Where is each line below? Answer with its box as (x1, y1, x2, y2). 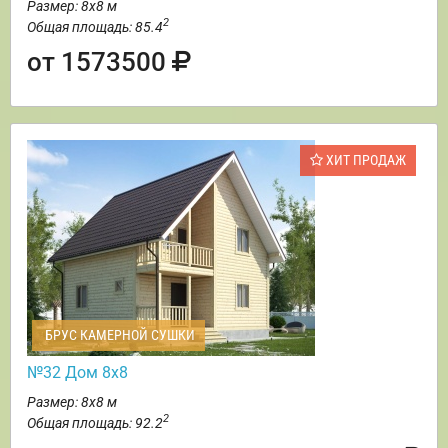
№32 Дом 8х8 (27, 362, 128, 382)
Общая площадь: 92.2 (27, 414, 163, 431)
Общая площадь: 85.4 (27, 18, 163, 35)
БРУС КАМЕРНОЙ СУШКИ (42, 326, 195, 343)
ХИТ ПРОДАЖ (323, 151, 406, 168)
